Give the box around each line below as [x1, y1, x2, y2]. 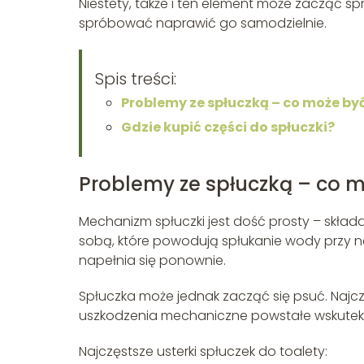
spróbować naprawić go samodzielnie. [79, 14, 327, 33]
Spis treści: [95, 67, 176, 91]
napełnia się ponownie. [79, 251, 226, 271]
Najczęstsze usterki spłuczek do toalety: [79, 342, 327, 362]
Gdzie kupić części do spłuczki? [121, 118, 335, 137]
